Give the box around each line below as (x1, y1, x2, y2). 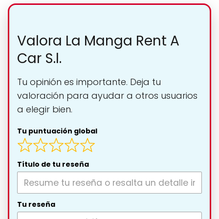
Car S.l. (17, 48, 62, 68)
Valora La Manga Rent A (17, 31, 179, 50)
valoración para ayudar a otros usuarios (17, 89, 197, 102)
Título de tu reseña (17, 159, 89, 170)
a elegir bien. (17, 103, 72, 115)
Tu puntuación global (17, 126, 97, 136)
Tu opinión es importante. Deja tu (17, 75, 161, 88)
